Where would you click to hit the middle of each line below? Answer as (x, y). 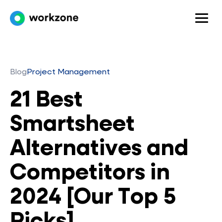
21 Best (46, 100)
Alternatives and (99, 149)
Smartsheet (72, 125)
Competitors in (90, 173)
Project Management (68, 72)
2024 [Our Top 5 (93, 197)
